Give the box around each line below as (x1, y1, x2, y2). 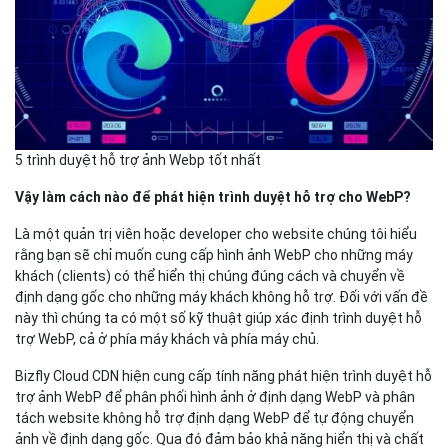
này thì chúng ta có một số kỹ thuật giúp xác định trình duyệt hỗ (15, 310, 422, 327)
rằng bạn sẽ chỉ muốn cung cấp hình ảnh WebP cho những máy (15, 247, 413, 264)
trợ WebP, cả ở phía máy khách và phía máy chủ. (15, 331, 319, 348)
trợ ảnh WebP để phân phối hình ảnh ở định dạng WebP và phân (15, 389, 415, 406)
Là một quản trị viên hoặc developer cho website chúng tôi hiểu (15, 226, 417, 243)
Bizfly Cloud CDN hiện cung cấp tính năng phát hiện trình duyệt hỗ (15, 368, 432, 385)
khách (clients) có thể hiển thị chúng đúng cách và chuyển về (15, 268, 405, 285)
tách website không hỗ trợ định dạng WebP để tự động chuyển (15, 410, 414, 427)
